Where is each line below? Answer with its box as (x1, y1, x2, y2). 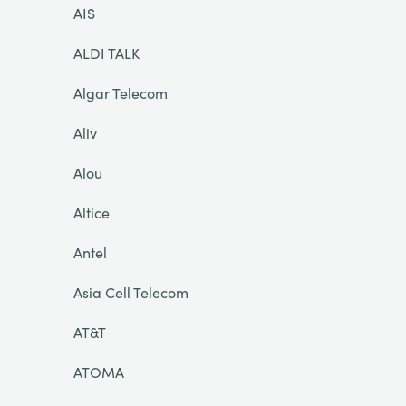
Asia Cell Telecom (72, 282, 188, 302)
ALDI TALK (72, 43, 140, 63)
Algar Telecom (72, 82, 168, 102)
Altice (72, 202, 110, 222)
